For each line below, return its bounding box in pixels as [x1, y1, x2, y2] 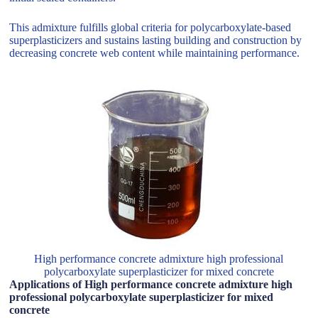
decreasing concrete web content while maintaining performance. [9, 47, 300, 60]
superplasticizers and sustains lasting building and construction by [9, 34, 302, 47]
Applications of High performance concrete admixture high [9, 278, 293, 291]
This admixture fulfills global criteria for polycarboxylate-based [9, 21, 292, 34]
